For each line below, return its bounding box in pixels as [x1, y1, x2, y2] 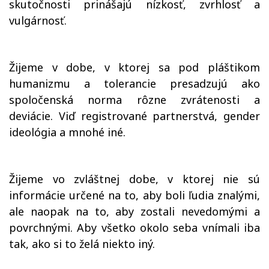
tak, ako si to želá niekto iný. [9, 237, 155, 251]
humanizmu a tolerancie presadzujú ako [9, 76, 260, 91]
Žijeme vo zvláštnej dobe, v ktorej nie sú [9, 172, 260, 186]
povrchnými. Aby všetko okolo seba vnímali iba [9, 220, 260, 235]
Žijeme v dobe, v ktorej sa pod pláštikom [9, 60, 260, 74]
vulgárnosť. [9, 13, 67, 28]
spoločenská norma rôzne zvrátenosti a [9, 92, 260, 107]
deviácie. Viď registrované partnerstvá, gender [9, 109, 260, 123]
